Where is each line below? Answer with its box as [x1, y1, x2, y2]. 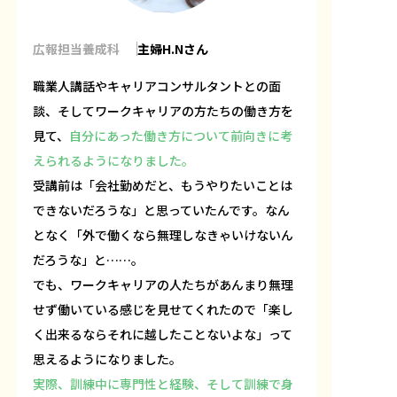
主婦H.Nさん [137, 39, 208, 58]
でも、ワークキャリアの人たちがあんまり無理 [33, 276, 293, 294]
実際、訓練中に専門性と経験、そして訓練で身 [33, 375, 293, 393]
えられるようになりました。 [33, 152, 194, 170]
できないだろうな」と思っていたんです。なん [33, 201, 290, 220]
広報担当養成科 [33, 39, 120, 58]
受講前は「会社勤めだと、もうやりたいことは [33, 176, 292, 195]
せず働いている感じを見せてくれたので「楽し [33, 300, 293, 319]
